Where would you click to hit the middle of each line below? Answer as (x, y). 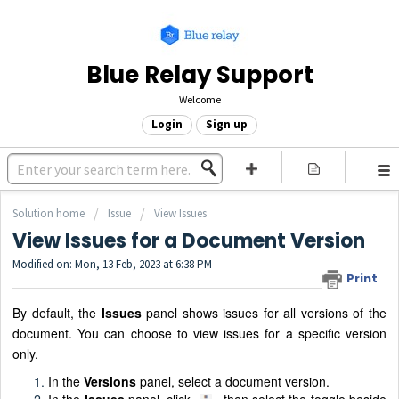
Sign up (227, 124)
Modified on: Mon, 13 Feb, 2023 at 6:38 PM (112, 265)
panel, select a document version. (233, 381)
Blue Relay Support (199, 75)
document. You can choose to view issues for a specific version (199, 333)
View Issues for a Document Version (189, 241)
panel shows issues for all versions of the (264, 312)
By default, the (57, 312)
